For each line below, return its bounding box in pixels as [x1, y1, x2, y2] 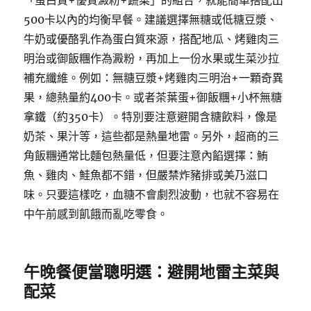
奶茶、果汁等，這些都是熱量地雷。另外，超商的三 [24, 129, 280, 143]
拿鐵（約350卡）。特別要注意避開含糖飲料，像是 [24, 110, 278, 124]
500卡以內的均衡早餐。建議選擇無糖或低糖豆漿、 [24, 12, 278, 26]
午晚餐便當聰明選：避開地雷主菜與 [24, 262, 280, 282]
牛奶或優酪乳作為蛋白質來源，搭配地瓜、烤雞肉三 [24, 32, 280, 46]
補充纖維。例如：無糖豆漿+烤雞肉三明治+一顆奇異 [24, 71, 284, 85]
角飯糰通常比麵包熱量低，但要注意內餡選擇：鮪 [24, 149, 269, 162]
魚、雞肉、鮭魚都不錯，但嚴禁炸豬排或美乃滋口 [24, 168, 269, 182]
